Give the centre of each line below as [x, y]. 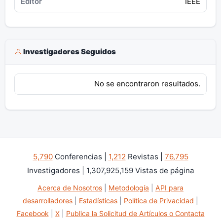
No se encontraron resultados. [147, 84]
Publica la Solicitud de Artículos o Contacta [135, 213]
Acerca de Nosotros [70, 187]
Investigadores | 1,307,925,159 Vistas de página [110, 170]
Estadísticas [98, 200]
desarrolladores [48, 200]
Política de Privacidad [159, 200]
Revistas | [145, 156]
